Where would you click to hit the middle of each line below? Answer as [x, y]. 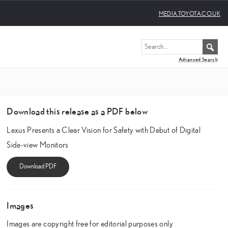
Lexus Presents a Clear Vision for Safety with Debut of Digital [104, 130]
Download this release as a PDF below [77, 111]
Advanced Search [198, 60]
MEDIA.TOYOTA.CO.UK [189, 13]
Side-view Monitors [38, 145]
